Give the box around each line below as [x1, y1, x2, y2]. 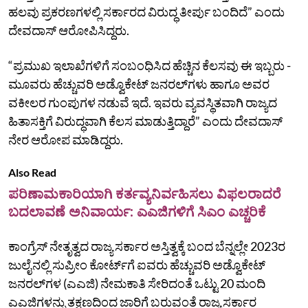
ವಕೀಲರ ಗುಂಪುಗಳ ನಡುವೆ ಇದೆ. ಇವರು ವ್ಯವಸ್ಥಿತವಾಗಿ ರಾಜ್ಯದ [8, 94, 277, 110]
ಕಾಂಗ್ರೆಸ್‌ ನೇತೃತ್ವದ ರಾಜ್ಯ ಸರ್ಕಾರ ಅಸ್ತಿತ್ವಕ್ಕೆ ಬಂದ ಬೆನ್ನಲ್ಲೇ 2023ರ [8, 238, 285, 254]
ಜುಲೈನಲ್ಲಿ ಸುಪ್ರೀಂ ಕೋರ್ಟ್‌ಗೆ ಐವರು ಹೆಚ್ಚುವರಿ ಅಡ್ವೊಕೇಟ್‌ [8, 256, 265, 272]
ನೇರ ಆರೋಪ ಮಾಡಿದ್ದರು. [8, 131, 123, 147]
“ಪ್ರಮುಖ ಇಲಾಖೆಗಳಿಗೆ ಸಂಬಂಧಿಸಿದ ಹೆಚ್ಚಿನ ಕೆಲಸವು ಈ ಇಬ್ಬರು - [8, 57, 291, 73]
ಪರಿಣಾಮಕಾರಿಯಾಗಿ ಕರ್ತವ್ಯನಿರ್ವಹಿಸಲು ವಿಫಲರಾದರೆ [8, 184, 281, 202]
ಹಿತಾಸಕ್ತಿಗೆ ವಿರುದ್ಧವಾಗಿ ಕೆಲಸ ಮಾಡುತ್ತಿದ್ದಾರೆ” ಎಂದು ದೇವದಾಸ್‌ [8, 113, 283, 129]
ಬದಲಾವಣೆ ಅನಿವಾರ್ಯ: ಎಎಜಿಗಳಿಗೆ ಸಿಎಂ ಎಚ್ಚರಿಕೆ [8, 202, 266, 220]
